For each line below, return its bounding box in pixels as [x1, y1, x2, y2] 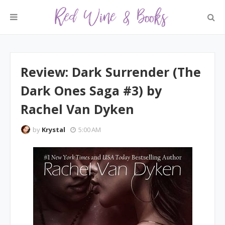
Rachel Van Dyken [21, 100, 134, 118]
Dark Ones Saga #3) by [21, 82, 162, 99]
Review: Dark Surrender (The [21, 63, 201, 80]
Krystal [42, 125, 65, 134]
